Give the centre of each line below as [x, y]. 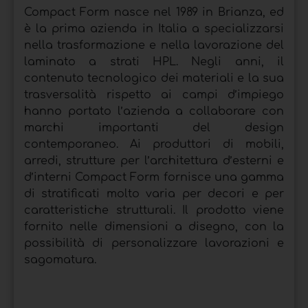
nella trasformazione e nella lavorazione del [154, 45]
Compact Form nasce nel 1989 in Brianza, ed [154, 12]
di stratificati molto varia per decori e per [154, 194]
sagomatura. [60, 260]
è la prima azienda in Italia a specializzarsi [154, 29]
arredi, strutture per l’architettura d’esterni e [154, 161]
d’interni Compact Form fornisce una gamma [154, 177]
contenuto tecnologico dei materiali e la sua [154, 78]
